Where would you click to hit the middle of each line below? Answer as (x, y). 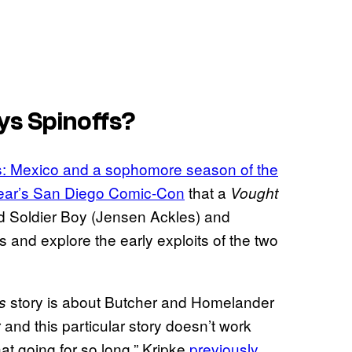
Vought (254, 193)
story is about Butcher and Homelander (140, 302)
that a (207, 192)
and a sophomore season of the (169, 169)
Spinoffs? (82, 121)
